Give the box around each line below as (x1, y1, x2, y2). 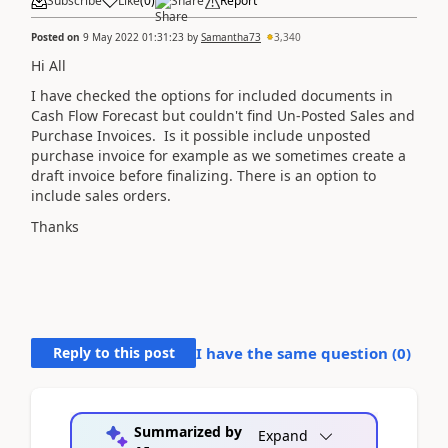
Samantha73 (201, 29, 261, 44)
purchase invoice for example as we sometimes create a (31, 146, 406, 165)
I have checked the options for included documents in (31, 86, 393, 105)
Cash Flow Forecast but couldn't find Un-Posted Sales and (31, 106, 415, 125)
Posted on (31, 29, 83, 44)
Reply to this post (52, 342, 175, 362)
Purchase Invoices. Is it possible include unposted (31, 126, 371, 145)
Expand (258, 425, 308, 445)
